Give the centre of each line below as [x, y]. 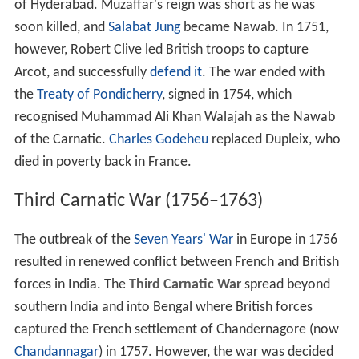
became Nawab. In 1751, [254, 29]
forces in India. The [71, 286]
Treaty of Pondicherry [99, 96]
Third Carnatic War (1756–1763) [138, 202]
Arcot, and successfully [82, 74]
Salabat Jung [144, 29]
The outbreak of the [74, 241]
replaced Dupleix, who [274, 141]
